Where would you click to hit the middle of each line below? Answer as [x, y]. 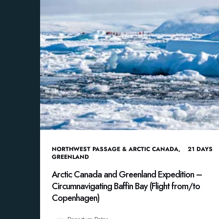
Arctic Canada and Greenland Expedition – [127, 175]
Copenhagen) [76, 198]
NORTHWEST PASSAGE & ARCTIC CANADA [115, 149]
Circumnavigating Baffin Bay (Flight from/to [126, 186]
